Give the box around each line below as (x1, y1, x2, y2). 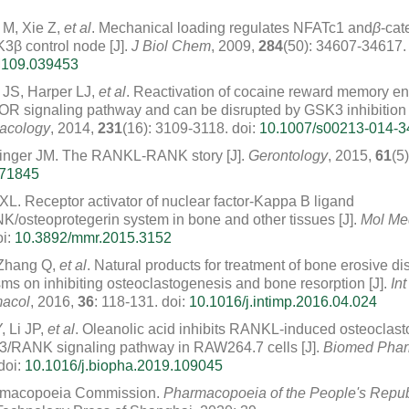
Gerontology (248, 148, 328, 163)
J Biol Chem (131, 38, 211, 54)
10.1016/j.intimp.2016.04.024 (189, 294, 377, 309)
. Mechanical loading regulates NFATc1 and (91, 20, 372, 36)
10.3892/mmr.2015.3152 (15, 230, 172, 246)
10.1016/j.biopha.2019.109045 (25, 358, 223, 373)
